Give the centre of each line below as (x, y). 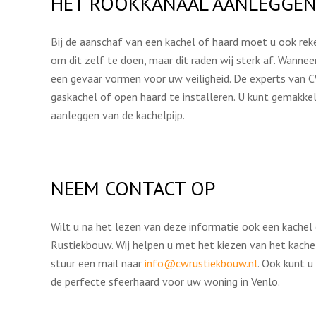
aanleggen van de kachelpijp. (118, 115)
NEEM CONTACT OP (133, 188)
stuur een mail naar (98, 263)
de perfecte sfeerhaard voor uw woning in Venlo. (165, 281)
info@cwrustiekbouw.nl (201, 263)
